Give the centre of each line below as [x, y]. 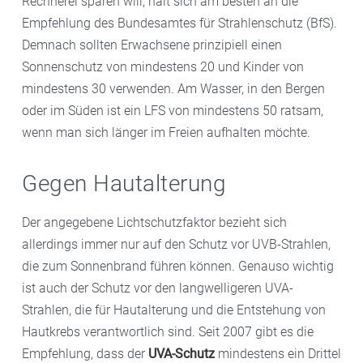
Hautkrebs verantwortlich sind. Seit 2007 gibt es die [168, 331]
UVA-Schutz [181, 353]
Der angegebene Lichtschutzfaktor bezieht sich [154, 222]
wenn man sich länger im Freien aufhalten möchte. [166, 132]
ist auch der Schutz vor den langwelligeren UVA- [158, 288]
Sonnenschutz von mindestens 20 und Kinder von [163, 66]
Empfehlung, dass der [85, 353]
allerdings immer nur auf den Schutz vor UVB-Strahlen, [176, 244]
